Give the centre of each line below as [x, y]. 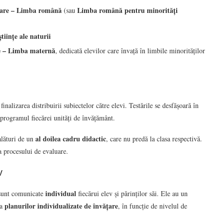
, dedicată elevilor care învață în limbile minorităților [130, 50]
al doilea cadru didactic [71, 138]
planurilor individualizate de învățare [61, 206]
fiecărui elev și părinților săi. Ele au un [132, 193]
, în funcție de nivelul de [153, 206]
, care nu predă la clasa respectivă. [154, 138]
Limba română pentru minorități [127, 10]
